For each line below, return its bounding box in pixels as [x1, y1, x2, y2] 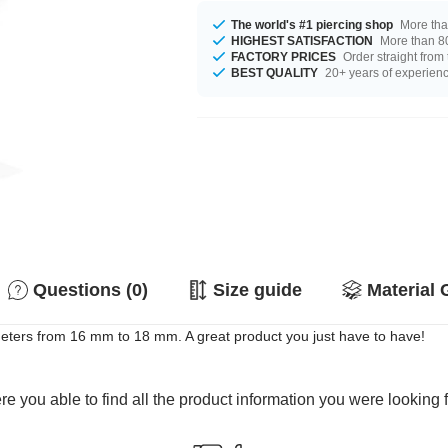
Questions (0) [33, 280, 148, 300]
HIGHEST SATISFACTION [231, 33, 374, 48]
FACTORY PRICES [231, 49, 337, 64]
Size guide [213, 280, 302, 300]
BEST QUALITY [231, 65, 319, 80]
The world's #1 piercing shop [231, 17, 394, 32]
